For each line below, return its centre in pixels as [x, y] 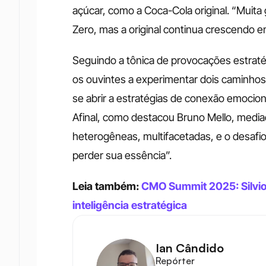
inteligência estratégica [130, 205]
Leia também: [107, 186]
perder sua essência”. [122, 155]
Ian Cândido [190, 248]
